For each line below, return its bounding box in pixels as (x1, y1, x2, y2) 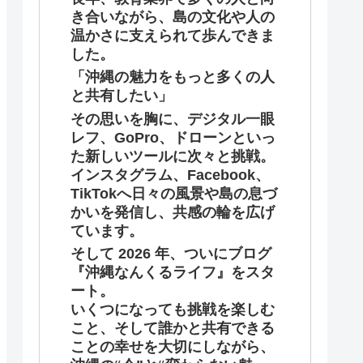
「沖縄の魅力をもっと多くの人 (70, 69, 275, 86)
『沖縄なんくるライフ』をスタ (70, 264, 275, 280)
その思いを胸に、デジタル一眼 (70, 110, 275, 127)
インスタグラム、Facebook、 (70, 166, 270, 183)
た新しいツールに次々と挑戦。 (70, 147, 275, 164)
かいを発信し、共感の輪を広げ (70, 203, 275, 220)
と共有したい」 (70, 88, 173, 105)
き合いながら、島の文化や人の (70, 8, 275, 25)
